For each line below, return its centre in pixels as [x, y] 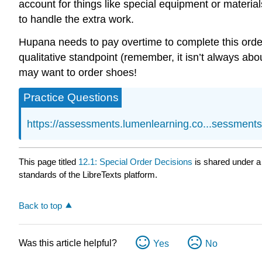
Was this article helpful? [68, 243]
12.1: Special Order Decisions [135, 161]
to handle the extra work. [76, 19]
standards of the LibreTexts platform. [88, 174]
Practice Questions [71, 97]
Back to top [40, 205]
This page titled [49, 161]
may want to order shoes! [78, 72]
